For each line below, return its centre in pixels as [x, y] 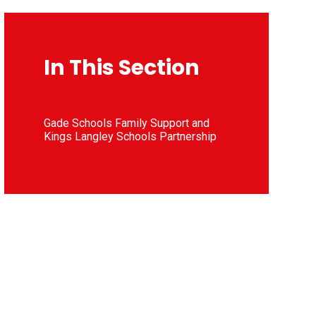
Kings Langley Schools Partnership [130, 136]
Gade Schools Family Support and [126, 123]
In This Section [121, 67]
